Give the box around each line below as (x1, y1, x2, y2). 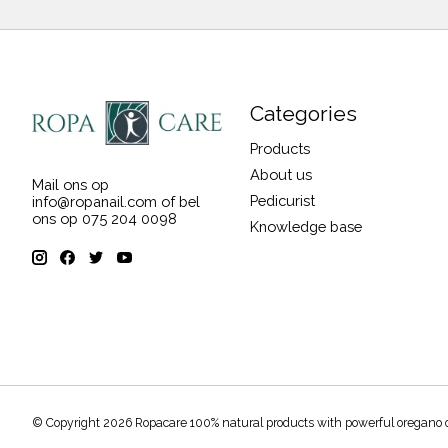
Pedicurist (249, 191, 315, 209)
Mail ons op (32, 176, 109, 194)
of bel (157, 193, 200, 211)
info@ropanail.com (32, 193, 157, 211)
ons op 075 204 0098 (32, 210, 177, 228)
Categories (249, 101, 357, 127)
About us (249, 165, 312, 183)
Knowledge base (249, 218, 362, 236)
